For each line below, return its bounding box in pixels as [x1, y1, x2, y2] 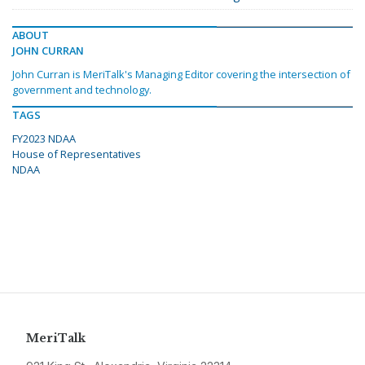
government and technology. [12, 82, 152, 98]
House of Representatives [12, 147, 141, 162]
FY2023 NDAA [12, 131, 76, 147]
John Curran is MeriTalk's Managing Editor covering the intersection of [12, 67, 350, 82]
